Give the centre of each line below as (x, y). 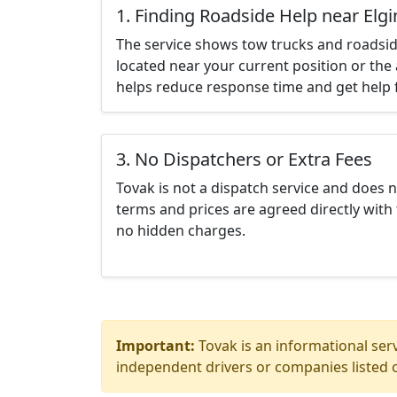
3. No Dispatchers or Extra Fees (244, 159)
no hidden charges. (181, 230)
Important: (156, 346)
